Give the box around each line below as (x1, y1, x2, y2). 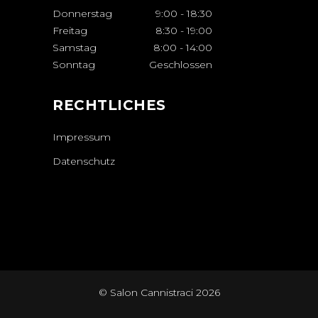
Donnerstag (53, 6, 112, 20)
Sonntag (53, 57, 95, 71)
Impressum (53, 130, 111, 143)
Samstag (53, 40, 97, 54)
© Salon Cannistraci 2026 (98, 285, 220, 299)
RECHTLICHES (53, 96, 166, 114)
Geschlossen (149, 57, 212, 71)
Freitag (53, 23, 87, 37)
